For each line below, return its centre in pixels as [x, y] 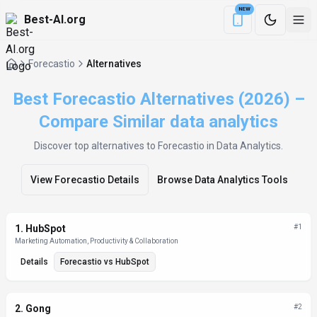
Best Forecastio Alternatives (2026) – [158, 99]
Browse [175, 180]
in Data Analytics [243, 146]
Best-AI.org [55, 19]
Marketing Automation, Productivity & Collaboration [97, 241]
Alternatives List [46, 220]
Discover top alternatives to [96, 146]
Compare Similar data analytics [158, 122]
